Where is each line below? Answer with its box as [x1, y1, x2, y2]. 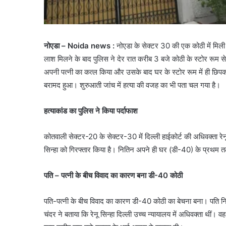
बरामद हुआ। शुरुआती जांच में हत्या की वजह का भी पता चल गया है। [44, 80, 220, 90]
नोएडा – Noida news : [44, 40, 117, 50]
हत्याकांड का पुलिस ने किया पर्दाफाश [44, 105, 138, 116]
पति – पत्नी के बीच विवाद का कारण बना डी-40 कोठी [44, 170, 183, 180]
